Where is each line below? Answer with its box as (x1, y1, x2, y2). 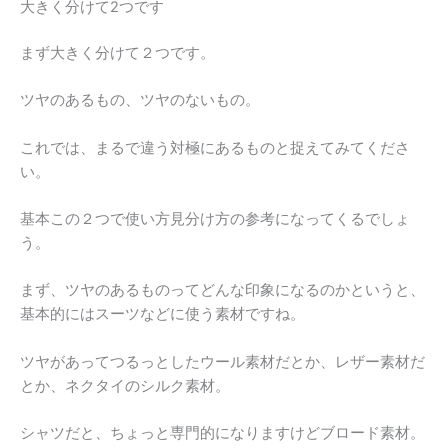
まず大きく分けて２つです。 (20, 43, 215, 62)
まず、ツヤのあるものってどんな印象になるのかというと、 (20, 281, 425, 300)
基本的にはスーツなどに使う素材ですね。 (20, 305, 305, 324)
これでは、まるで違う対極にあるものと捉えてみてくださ (20, 138, 410, 157)
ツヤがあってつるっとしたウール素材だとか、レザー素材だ (20, 352, 425, 371)
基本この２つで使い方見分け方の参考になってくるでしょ (20, 209, 410, 228)
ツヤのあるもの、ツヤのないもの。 (20, 91, 260, 110)
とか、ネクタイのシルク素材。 (20, 376, 230, 395)
